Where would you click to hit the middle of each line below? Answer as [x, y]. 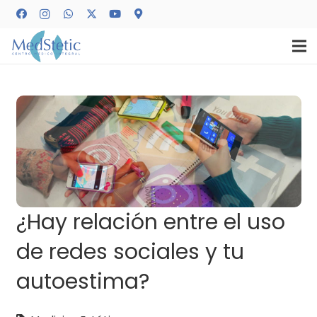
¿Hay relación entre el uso [150, 222]
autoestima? [82, 281]
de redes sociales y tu [130, 252]
